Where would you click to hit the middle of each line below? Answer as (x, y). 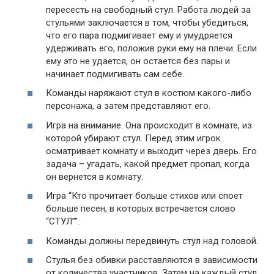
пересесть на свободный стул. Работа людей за (148, 9)
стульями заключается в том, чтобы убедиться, (147, 22)
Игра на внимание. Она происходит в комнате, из (149, 125)
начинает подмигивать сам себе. (115, 74)
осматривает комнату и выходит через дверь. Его (151, 151)
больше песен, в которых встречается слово (141, 209)
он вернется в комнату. (94, 176)
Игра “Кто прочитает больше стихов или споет (144, 196)
